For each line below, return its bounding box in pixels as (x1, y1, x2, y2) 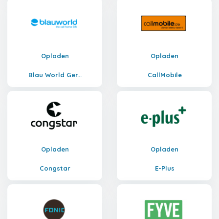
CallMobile (147, 71, 182, 79)
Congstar (40, 164, 70, 172)
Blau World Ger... (28, 71, 82, 79)
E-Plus (154, 164, 175, 172)
